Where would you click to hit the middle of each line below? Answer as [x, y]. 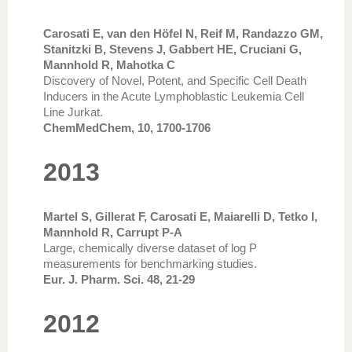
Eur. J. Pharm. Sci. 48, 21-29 [119, 279]
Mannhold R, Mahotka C [109, 65]
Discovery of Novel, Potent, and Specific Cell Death [175, 81]
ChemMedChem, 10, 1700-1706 [127, 128]
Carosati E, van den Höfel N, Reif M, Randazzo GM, [183, 33]
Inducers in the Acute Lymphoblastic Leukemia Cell [174, 96]
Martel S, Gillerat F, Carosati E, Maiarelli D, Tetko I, [180, 216]
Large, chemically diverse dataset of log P [150, 248]
